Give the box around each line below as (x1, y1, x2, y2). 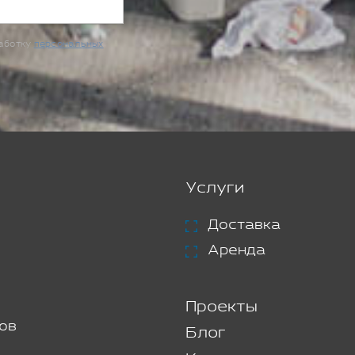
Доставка (208, 216, 281, 233)
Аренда (208, 242, 265, 258)
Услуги (185, 178, 244, 197)
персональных (33, 39, 104, 49)
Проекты (185, 297, 258, 316)
